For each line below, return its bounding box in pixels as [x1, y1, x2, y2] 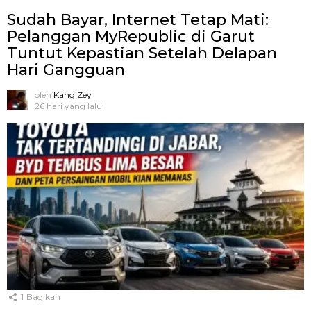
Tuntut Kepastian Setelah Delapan [7, 44, 277, 63]
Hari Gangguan [7, 60, 125, 80]
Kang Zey [53, 90, 92, 101]
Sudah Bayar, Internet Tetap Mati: [7, 10, 269, 30]
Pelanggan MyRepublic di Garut [7, 27, 255, 47]
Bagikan [26, 292, 60, 303]
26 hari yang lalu [35, 101, 102, 112]
